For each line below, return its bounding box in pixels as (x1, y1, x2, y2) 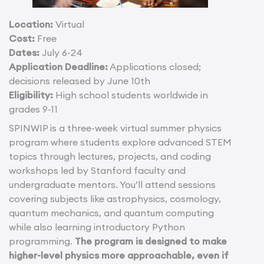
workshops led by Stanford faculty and (9, 164, 186, 176)
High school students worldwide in (53, 88, 208, 101)
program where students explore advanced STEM (9, 136, 232, 148)
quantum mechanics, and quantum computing (9, 206, 214, 219)
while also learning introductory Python (9, 220, 185, 233)
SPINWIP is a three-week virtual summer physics (9, 121, 222, 134)
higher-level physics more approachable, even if (9, 249, 229, 261)
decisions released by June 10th (9, 74, 150, 87)
